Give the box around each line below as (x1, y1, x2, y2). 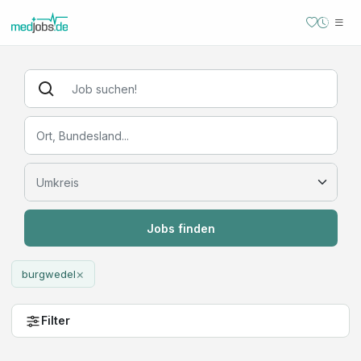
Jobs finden (146, 221, 215, 235)
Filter (41, 313, 70, 327)
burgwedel (22, 268, 76, 280)
